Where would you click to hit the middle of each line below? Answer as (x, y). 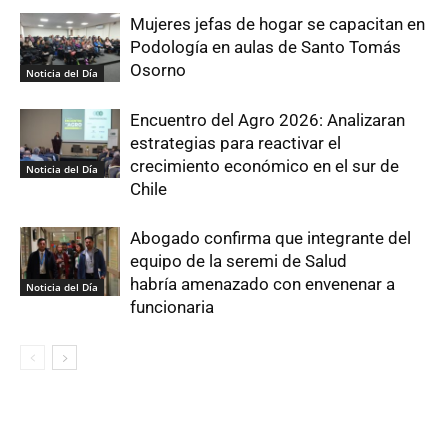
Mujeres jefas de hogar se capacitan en (277, 24)
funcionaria (172, 307)
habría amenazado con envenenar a (262, 284)
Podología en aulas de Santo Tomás (265, 47)
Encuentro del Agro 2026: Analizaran (267, 120)
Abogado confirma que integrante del (270, 238)
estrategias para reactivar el (235, 143)
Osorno (158, 70)
